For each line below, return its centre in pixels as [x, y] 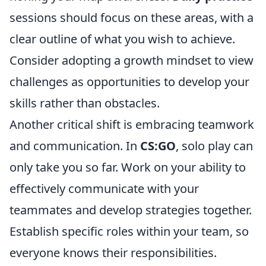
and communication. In [75, 146]
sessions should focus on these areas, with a [132, 18]
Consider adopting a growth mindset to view [132, 60]
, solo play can [214, 146]
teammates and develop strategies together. [131, 210]
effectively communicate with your [104, 189]
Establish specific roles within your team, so [129, 231]
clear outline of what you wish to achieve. [122, 39]
